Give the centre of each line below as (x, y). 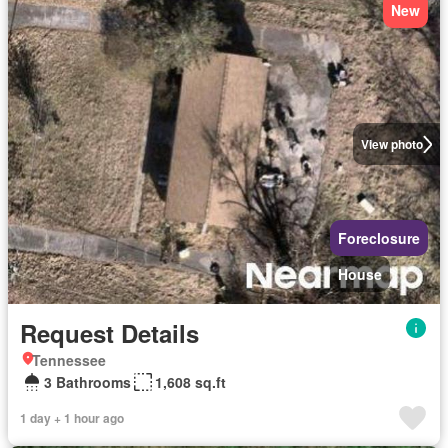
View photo (391, 144)
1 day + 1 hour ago (72, 418)
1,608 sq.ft (190, 382)
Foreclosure (379, 238)
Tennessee (69, 360)
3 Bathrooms (87, 382)
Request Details (109, 333)
